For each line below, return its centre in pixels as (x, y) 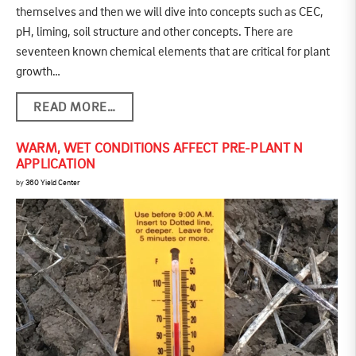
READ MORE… (75, 108)
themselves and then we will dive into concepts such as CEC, (170, 12)
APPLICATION (56, 165)
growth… (38, 72)
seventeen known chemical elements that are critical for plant (173, 52)
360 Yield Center (52, 183)
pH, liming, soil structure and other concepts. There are (155, 32)
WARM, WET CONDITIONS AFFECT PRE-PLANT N (160, 149)
